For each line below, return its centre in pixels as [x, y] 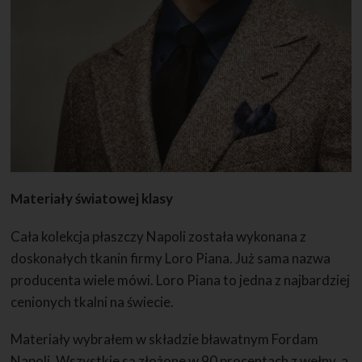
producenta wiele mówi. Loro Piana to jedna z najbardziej [181, 280]
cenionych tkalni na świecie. [93, 301]
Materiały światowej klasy [92, 199]
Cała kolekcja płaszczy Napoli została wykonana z [159, 236]
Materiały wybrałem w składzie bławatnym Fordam [165, 339]
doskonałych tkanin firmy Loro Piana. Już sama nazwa [171, 258]
